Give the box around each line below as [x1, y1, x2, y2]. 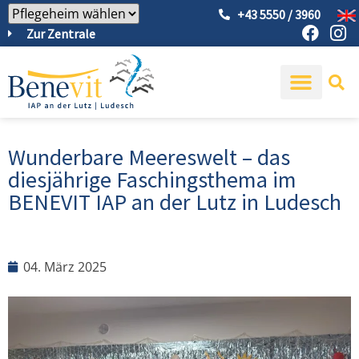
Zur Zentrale [26, 26, 95, 42]
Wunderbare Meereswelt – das [8, 142, 290, 171]
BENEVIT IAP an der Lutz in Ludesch [8, 187, 341, 216]
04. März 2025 [23, 257, 107, 276]
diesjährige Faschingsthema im [8, 164, 296, 194]
